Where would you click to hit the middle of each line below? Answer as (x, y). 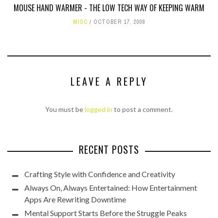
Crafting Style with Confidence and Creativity (100, 174)
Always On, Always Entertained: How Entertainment (111, 188)
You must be (65, 109)
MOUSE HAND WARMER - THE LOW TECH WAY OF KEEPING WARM (109, 8)
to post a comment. (143, 109)
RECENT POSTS (109, 149)
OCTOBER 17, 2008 (119, 22)
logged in (99, 109)
